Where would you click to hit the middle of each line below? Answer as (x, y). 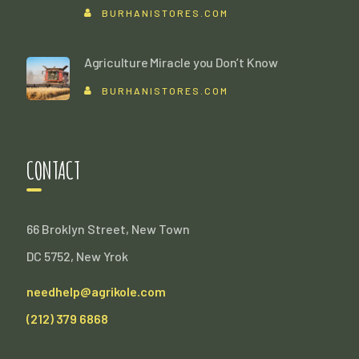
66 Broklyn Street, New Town (108, 229)
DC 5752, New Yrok (77, 256)
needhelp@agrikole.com (96, 292)
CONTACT (53, 171)
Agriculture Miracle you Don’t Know (181, 63)
